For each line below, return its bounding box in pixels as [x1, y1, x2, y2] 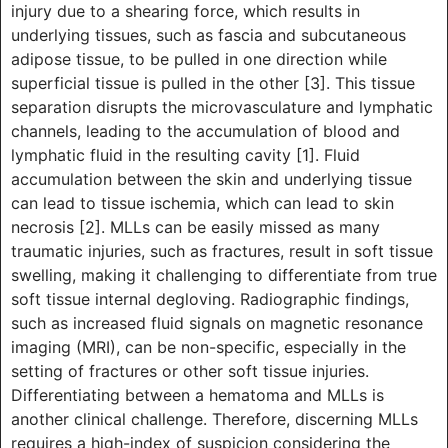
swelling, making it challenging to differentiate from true [11, 264, 437, 285]
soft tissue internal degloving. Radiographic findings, [11, 288, 409, 309]
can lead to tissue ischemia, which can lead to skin [11, 192, 394, 213]
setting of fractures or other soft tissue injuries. [11, 360, 369, 381]
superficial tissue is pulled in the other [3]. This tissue [11, 72, 415, 93]
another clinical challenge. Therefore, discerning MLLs [11, 408, 418, 429]
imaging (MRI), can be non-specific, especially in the [11, 336, 406, 357]
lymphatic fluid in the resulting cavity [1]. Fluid [11, 144, 360, 165]
